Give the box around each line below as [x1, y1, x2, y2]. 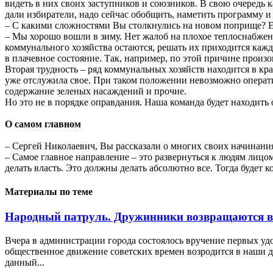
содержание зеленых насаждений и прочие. [5, 85, 186, 96]
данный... [5, 257, 44, 268]
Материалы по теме [5, 186, 93, 197]
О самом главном [5, 118, 81, 129]
